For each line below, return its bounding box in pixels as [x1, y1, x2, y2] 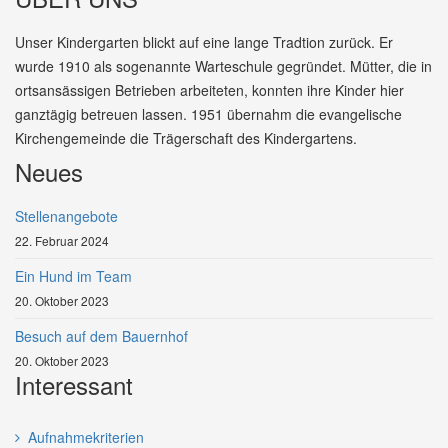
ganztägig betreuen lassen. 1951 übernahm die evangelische [15, 104, 402, 124]
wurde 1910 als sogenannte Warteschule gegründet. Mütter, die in [15, 56, 432, 76]
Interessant [15, 367, 133, 402]
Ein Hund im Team [15, 266, 132, 286]
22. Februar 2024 [15, 232, 109, 249]
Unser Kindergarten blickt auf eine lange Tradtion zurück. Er [15, 32, 393, 52]
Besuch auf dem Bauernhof [15, 326, 188, 346]
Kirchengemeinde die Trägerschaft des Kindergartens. [15, 128, 357, 148]
